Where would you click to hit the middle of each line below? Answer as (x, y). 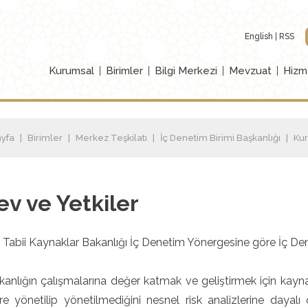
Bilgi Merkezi (186, 71)
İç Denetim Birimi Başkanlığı (220, 138)
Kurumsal (71, 71)
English (259, 37)
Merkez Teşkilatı (111, 138)
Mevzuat (250, 71)
